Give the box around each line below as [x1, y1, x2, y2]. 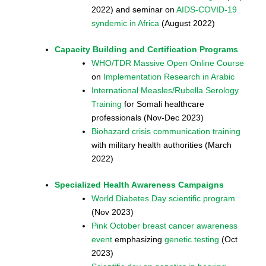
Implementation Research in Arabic [103, 72, 235, 82]
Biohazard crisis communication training [91, 126, 240, 137]
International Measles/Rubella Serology [91, 85, 239, 96]
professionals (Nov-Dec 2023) [91, 113, 204, 123]
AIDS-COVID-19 [176, 5, 237, 15]
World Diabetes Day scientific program [91, 194, 235, 204]
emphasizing [112, 235, 164, 245]
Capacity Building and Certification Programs [55, 45, 238, 55]
